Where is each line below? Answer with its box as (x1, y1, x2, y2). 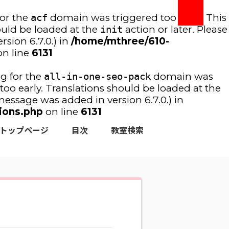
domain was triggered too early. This (47, 12, 226, 24)
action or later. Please (123, 24, 227, 35)
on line (43, 106, 81, 118)
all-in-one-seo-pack (43, 71, 151, 82)
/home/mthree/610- (71, 35, 169, 47)
